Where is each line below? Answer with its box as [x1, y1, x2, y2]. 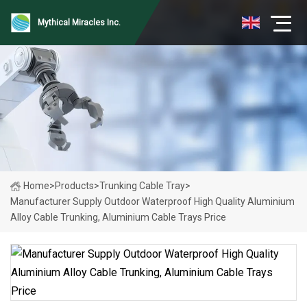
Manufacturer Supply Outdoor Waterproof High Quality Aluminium [10, 196, 295, 207]
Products [55, 180, 94, 191]
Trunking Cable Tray [99, 180, 185, 191]
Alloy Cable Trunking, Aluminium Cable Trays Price [10, 212, 226, 223]
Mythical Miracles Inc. [38, 18, 121, 27]
